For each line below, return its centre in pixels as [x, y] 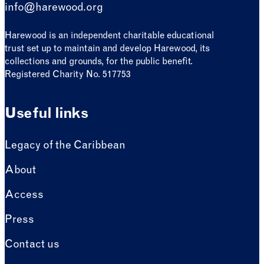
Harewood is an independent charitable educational [109, 36]
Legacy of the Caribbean [65, 146]
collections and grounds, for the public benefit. [99, 62]
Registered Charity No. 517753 [68, 75]
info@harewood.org [54, 8]
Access [24, 196]
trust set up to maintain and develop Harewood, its [107, 49]
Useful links [47, 114]
